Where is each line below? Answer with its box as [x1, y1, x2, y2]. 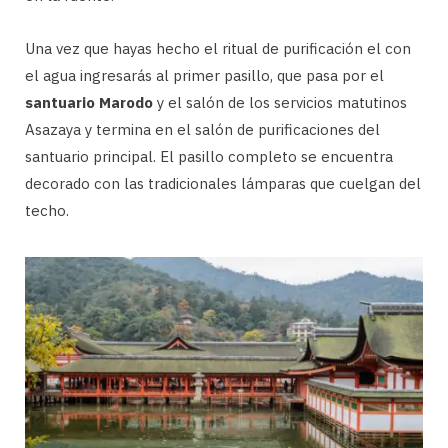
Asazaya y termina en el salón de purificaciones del [25, 119, 380, 139]
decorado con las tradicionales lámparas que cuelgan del [25, 173, 421, 193]
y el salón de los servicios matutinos [153, 92, 407, 112]
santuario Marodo [25, 92, 153, 112]
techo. [25, 200, 69, 220]
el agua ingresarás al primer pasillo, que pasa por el [25, 65, 384, 85]
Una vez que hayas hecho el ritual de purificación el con [25, 38, 411, 58]
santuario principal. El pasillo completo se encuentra [25, 146, 393, 166]
